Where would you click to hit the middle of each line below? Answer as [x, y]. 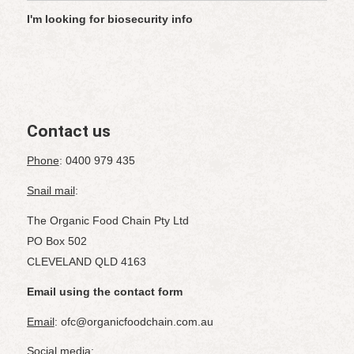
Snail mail [51, 190]
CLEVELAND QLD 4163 [86, 261]
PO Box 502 [56, 241]
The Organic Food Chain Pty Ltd [107, 220]
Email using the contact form [104, 291]
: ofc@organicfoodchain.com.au [134, 321]
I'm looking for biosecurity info [109, 19]
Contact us [68, 132]
